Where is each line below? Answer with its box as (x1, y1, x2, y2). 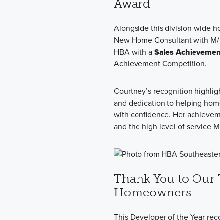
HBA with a (114, 46, 154, 58)
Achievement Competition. (114, 58, 207, 70)
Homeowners (114, 185, 191, 200)
